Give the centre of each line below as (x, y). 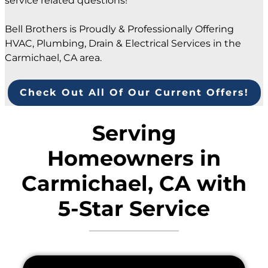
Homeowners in (134, 159)
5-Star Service (134, 209)
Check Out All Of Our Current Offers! (134, 93)
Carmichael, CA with (134, 184)
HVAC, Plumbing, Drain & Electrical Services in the (123, 44)
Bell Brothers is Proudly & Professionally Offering (119, 29)
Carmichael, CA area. (53, 58)
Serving (134, 133)
